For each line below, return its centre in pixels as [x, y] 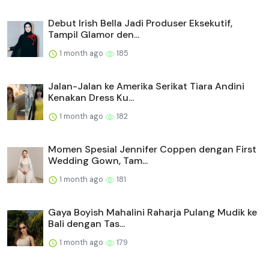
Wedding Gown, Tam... [98, 160]
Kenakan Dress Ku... [91, 97]
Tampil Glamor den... [94, 34]
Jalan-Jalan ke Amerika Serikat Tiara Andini [146, 86]
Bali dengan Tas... [86, 223]
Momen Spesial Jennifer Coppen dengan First [152, 149]
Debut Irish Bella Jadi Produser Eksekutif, [140, 23]
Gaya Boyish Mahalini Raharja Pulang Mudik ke [153, 212]
